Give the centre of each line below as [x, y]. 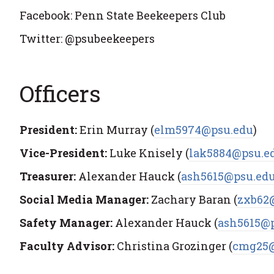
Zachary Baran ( [193, 200]
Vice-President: [63, 153]
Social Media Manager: [84, 200]
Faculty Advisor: [67, 246]
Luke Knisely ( [148, 153]
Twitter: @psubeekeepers [87, 39]
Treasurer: [48, 176]
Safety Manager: [66, 223]
